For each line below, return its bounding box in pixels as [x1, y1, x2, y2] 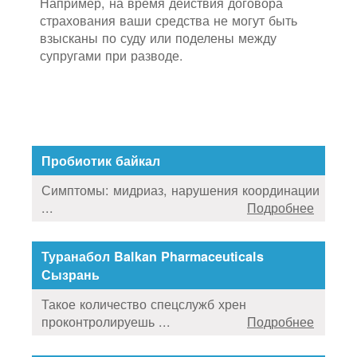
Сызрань [41, 265, 100, 284]
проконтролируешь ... [41, 311, 171, 331]
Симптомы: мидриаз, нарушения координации [41, 179, 320, 199]
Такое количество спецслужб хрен [41, 293, 246, 313]
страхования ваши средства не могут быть [40, 10, 297, 30]
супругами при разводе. [40, 45, 183, 65]
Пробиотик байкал [41, 151, 160, 170]
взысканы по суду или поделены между [40, 28, 277, 48]
